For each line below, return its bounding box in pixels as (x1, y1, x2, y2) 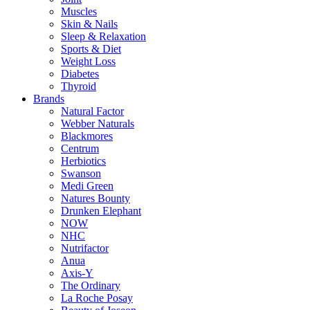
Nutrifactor (61, 242, 109, 254)
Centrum (61, 143, 99, 154)
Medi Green (61, 180, 113, 192)
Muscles (61, 6, 97, 17)
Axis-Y (61, 267, 93, 279)
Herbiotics (61, 155, 106, 167)
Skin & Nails (61, 18, 118, 30)
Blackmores (61, 130, 113, 142)
